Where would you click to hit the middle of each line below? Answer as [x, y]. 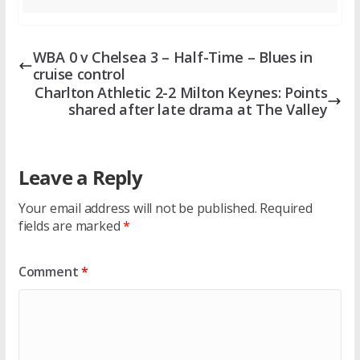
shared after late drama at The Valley [198, 110]
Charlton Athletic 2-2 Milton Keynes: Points [181, 93]
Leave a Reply [80, 178]
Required [286, 209]
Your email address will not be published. [137, 209]
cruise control [79, 74]
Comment [50, 272]
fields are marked [71, 226]
